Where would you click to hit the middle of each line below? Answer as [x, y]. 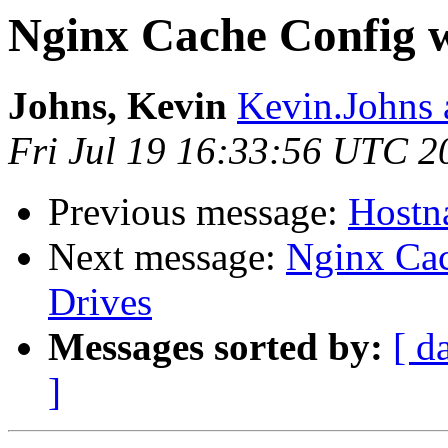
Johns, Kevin [117, 106]
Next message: [167, 257]
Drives [100, 302]
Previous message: [198, 212]
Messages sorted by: [215, 347]
